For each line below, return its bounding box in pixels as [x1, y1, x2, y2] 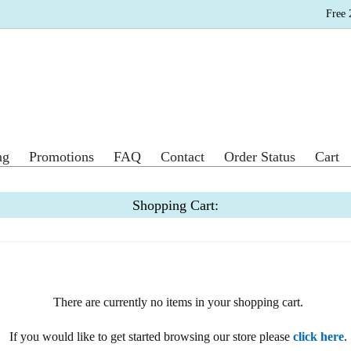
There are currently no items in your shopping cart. [53, 295, 303, 309]
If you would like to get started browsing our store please [9, 330, 293, 344]
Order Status [224, 149, 296, 165]
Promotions [29, 149, 95, 165]
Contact [161, 149, 205, 165]
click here [293, 330, 344, 344]
